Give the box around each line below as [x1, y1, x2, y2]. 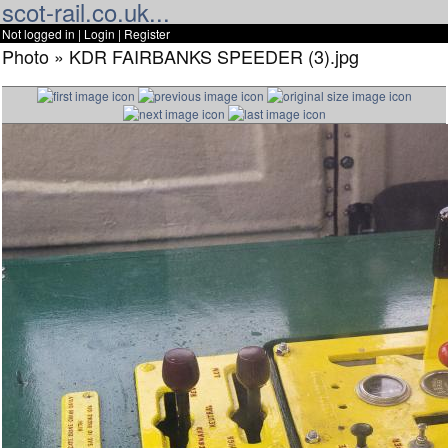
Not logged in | [2, 25, 84, 42]
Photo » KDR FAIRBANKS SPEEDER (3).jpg [2, 43, 359, 69]
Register [124, 25, 170, 42]
